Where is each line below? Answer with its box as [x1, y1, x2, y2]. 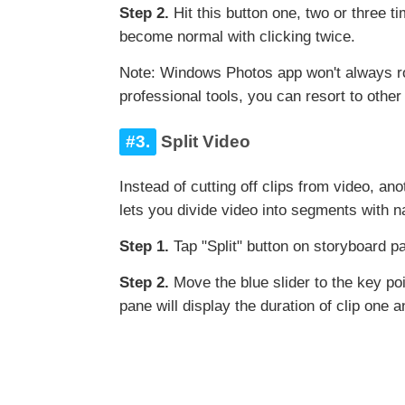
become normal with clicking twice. [119, 28, 355, 46]
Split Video [156, 132, 250, 152]
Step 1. [119, 238, 169, 256]
